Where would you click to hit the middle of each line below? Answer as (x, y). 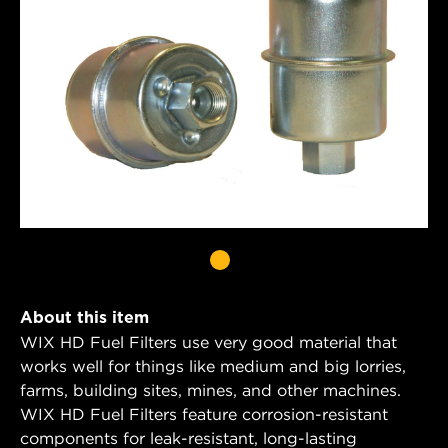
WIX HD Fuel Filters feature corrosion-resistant (204, 413)
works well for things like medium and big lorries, (213, 365)
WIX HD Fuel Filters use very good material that (208, 341)
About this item (84, 317)
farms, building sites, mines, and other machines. (210, 389)
